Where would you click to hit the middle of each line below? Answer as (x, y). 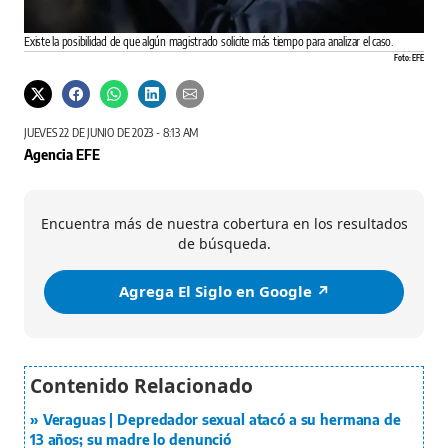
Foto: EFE (409, 57)
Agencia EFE (62, 153)
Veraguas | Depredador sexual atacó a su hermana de (221, 419)
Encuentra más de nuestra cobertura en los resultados (224, 223)
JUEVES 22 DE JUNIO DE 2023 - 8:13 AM (111, 132)
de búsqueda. (224, 243)
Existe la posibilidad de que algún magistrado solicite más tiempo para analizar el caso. (208, 41)
